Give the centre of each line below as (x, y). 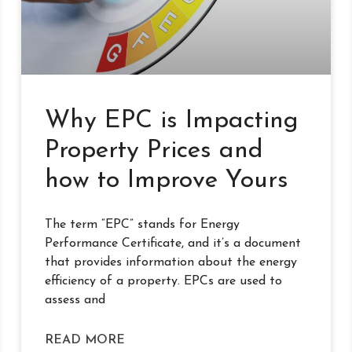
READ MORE (84, 340)
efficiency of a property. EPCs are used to (163, 281)
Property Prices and (154, 150)
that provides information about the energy (170, 262)
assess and (75, 300)
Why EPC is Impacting (171, 121)
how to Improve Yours (166, 180)
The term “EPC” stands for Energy (142, 224)
